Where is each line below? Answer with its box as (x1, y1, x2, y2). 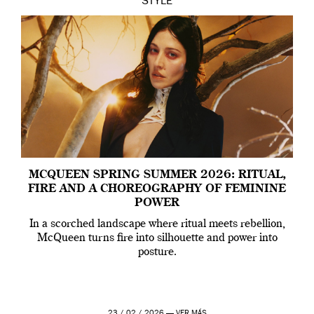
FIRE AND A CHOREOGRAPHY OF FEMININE (28, 184, 286, 196)
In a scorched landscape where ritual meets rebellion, (29, 219, 285, 231)
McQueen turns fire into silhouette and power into (36, 233, 278, 245)
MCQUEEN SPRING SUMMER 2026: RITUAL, (28, 170, 286, 182)
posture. (137, 247, 177, 259)
